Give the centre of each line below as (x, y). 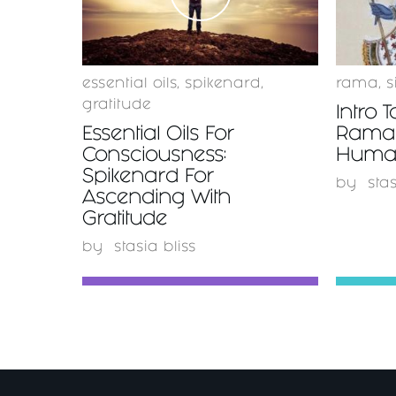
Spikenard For (148, 178)
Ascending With (156, 199)
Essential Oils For (158, 136)
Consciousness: (155, 157)
